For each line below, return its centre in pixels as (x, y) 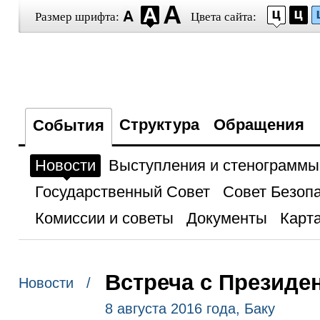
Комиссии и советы (104, 218)
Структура (159, 125)
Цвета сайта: (223, 17)
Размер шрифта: (77, 17)
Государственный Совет (122, 192)
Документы (226, 218)
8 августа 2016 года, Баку (190, 309)
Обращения (259, 125)
